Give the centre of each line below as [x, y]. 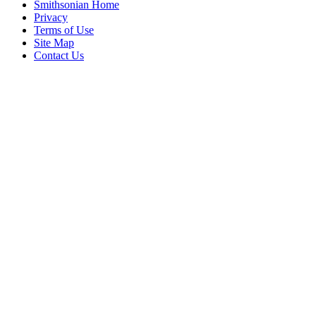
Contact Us [59, 55]
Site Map [54, 42]
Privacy [51, 17]
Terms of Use [64, 30]
